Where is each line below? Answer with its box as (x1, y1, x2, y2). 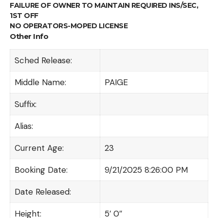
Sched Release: (14, 54, 72, 66)
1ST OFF (10, 11, 38, 20)
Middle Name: (14, 76, 66, 88)
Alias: (14, 120, 33, 131)
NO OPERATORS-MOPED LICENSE (10, 21, 127, 31)
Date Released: (14, 186, 71, 197)
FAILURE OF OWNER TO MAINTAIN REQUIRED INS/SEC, (10, 1, 198, 10)
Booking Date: (14, 164, 68, 175)
